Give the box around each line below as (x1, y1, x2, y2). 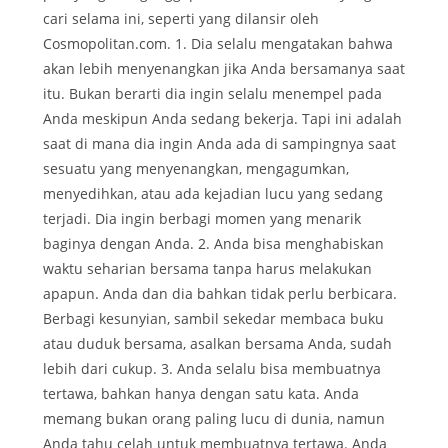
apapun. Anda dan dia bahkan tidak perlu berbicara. (43, 284, 397, 304)
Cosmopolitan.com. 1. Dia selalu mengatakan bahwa (43, 34, 393, 54)
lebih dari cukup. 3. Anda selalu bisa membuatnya (43, 359, 381, 379)
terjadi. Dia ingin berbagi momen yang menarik (43, 209, 361, 229)
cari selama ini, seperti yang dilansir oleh (43, 9, 319, 29)
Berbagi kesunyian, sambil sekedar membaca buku (43, 309, 384, 329)
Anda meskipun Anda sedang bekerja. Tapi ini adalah (43, 109, 402, 129)
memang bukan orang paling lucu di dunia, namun (43, 409, 385, 429)
